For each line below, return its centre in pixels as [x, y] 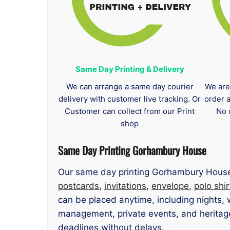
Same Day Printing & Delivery [130, 69]
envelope [170, 186]
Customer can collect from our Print [130, 111]
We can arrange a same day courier [130, 87]
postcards [79, 186]
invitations [125, 186]
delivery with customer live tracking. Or [130, 99]
